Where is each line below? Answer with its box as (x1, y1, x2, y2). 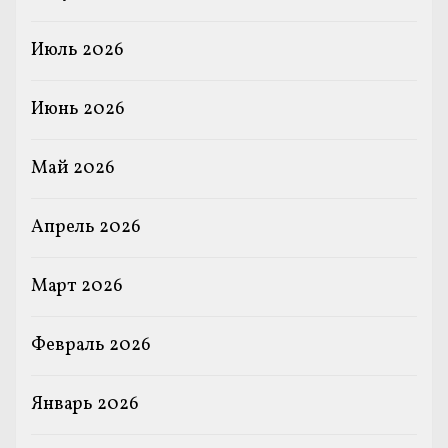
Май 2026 (31, 155, 115, 181)
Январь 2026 (31, 391, 139, 417)
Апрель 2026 (31, 214, 141, 240)
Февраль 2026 (31, 332, 151, 358)
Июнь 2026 (31, 96, 125, 122)
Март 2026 (31, 273, 123, 299)
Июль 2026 (31, 37, 124, 63)
